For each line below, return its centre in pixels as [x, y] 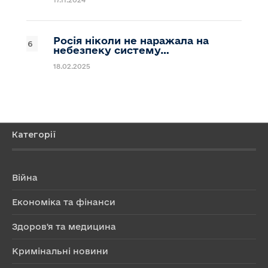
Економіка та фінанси [64, 202]
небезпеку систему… [111, 50]
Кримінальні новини [60, 251]
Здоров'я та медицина [64, 226]
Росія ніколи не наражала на [131, 40]
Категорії [34, 134]
